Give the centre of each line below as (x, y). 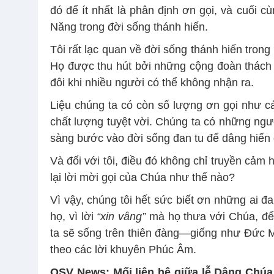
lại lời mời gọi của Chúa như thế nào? (143, 177)
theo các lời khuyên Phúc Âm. (123, 249)
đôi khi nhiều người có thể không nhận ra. (152, 82)
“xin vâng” (121, 216)
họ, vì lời (74, 216)
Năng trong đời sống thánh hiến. (129, 27)
